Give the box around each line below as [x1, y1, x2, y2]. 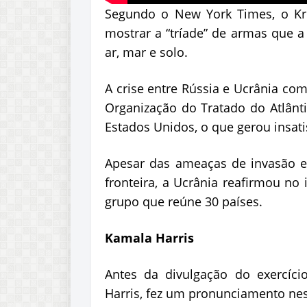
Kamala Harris [105, 230, 194, 247]
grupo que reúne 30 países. [105, 193, 262, 210]
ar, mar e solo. [105, 44, 188, 61]
